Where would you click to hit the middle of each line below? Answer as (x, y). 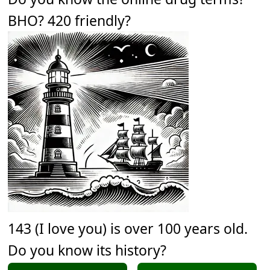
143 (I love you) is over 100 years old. (128, 228)
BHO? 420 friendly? (70, 20)
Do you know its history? (87, 250)
